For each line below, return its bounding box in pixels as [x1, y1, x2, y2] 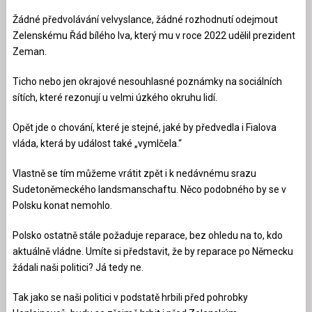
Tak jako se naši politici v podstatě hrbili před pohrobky [12, 291, 248, 303]
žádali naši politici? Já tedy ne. [12, 261, 143, 273]
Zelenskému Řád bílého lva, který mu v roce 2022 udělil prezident [12, 29, 295, 41]
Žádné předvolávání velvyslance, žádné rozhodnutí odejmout [12, 13, 278, 25]
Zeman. [12, 45, 47, 57]
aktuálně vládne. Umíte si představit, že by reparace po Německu [12, 245, 293, 257]
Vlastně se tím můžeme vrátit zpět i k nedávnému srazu [12, 167, 256, 179]
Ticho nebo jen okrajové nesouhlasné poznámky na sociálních [12, 75, 282, 87]
